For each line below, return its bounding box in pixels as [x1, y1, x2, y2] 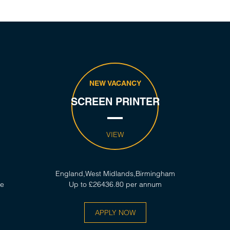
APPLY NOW [94, 208, 136, 217]
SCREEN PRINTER [70, 95, 160, 108]
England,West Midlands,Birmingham [55, 169, 175, 178]
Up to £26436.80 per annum [68, 180, 162, 189]
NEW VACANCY [89, 79, 141, 87]
